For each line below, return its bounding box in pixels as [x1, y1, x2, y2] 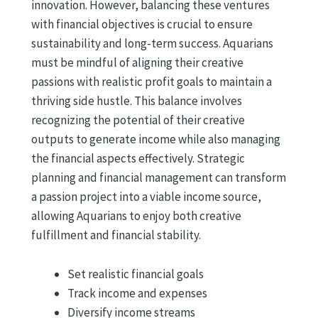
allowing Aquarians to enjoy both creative [31, 208, 241, 224]
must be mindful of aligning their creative [31, 55, 243, 71]
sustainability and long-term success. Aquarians [31, 35, 273, 52]
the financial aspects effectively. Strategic [31, 150, 245, 167]
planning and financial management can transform [31, 170, 286, 186]
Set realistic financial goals [67, 265, 204, 282]
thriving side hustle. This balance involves [31, 93, 242, 109]
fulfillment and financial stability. [31, 227, 201, 243]
